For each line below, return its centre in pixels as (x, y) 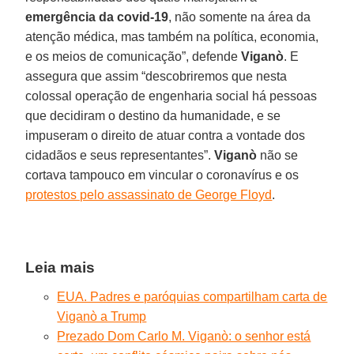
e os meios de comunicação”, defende (134, 56)
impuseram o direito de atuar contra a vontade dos (166, 135)
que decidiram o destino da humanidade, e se (153, 115)
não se (278, 155)
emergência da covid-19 (97, 17)
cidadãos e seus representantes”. (120, 155)
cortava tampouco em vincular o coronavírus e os (162, 175)
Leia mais (60, 267)
